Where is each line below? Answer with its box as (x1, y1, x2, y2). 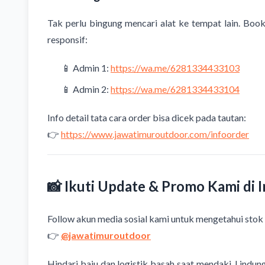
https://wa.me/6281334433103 (111, 62, 240, 74)
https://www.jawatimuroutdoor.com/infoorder (61, 128, 249, 140)
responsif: (47, 34, 88, 46)
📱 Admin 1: (62, 62, 111, 74)
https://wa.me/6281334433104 (111, 83, 240, 95)
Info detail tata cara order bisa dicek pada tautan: (47, 112, 246, 124)
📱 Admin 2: (62, 83, 111, 95)
